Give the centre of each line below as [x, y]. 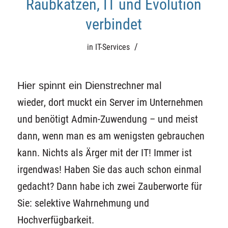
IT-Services [113, 47]
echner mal [139, 85]
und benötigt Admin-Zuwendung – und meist [107, 119]
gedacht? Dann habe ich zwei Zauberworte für [109, 186]
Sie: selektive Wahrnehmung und [83, 203]
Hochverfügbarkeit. [55, 220]
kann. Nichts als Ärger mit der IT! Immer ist [104, 153]
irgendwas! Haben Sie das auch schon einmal [109, 169]
